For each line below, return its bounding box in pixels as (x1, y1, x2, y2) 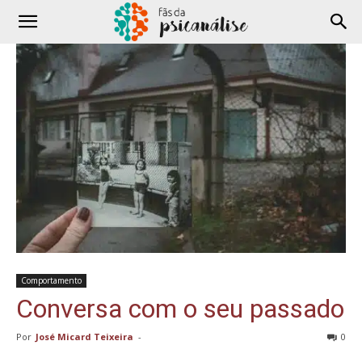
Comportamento (21, 274, 82, 286)
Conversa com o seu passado (16, 293, 344, 324)
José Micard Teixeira (36, 330, 133, 343)
